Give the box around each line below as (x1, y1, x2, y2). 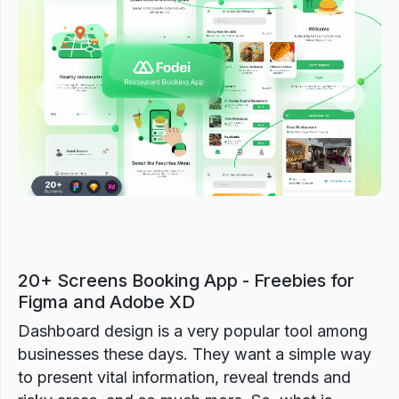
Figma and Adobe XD (18, 291, 195, 313)
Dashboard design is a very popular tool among (18, 322, 368, 340)
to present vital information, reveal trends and (18, 368, 351, 387)
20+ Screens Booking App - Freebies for (18, 270, 354, 291)
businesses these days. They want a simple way (18, 345, 371, 363)
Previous (49, 97, 102, 112)
